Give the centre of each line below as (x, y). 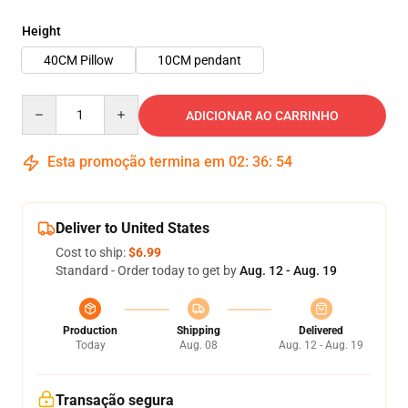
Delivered (321, 331)
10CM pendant (199, 60)
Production (90, 331)
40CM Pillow (79, 60)
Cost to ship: (92, 252)
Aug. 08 (198, 345)
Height (41, 31)
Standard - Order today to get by (148, 270)
